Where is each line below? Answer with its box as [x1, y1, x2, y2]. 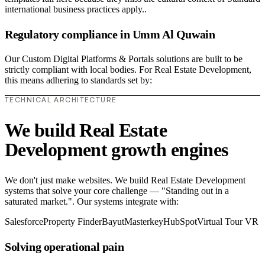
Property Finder [43, 216, 102, 227]
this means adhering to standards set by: [5, 75, 152, 86]
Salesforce [5, 216, 43, 227]
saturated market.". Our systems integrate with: [5, 196, 179, 207]
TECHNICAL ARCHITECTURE [5, 95, 117, 105]
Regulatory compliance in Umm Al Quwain [5, 27, 215, 41]
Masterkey [124, 216, 163, 227]
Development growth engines [5, 138, 228, 160]
